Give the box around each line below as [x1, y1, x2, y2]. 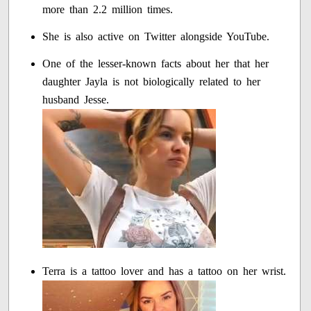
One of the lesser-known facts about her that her [42, 58, 269, 70]
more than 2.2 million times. [42, 3, 174, 16]
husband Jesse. [42, 94, 110, 106]
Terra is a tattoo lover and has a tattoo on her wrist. [42, 265, 287, 278]
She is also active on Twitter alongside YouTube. [42, 31, 270, 43]
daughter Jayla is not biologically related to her [42, 76, 261, 88]
